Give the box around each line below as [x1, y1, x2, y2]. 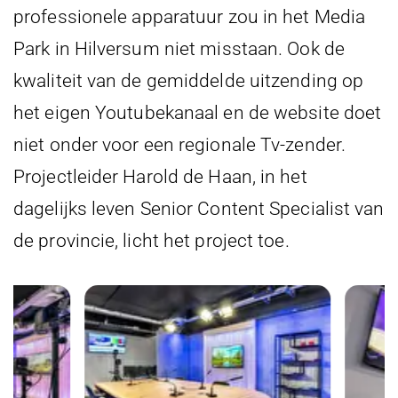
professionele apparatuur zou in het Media [13, 5, 366, 28]
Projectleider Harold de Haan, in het [13, 165, 307, 187]
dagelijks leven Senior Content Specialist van [13, 197, 385, 219]
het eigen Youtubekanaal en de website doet [13, 101, 382, 123]
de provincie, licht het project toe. [13, 229, 290, 251]
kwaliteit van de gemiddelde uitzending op [13, 69, 364, 92]
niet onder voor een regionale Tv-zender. [13, 133, 346, 155]
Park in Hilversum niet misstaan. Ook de [13, 37, 345, 60]
